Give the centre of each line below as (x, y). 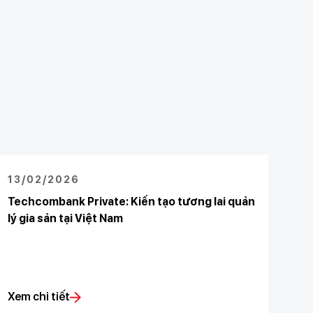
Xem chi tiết (38, 297)
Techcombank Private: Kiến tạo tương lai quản (131, 202)
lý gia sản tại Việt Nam (65, 218)
